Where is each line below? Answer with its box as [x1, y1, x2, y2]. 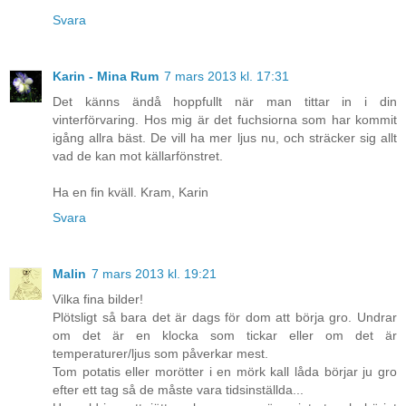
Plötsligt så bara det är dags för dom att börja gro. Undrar [53, 310, 397, 325]
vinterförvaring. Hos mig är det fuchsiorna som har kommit [53, 112, 397, 128]
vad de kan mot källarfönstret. [53, 149, 223, 164]
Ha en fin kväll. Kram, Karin [53, 185, 208, 200]
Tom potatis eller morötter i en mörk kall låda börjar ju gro [53, 364, 397, 380]
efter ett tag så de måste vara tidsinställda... [53, 382, 304, 398]
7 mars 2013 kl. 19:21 [92, 266, 217, 282]
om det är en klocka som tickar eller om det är [53, 328, 397, 343]
